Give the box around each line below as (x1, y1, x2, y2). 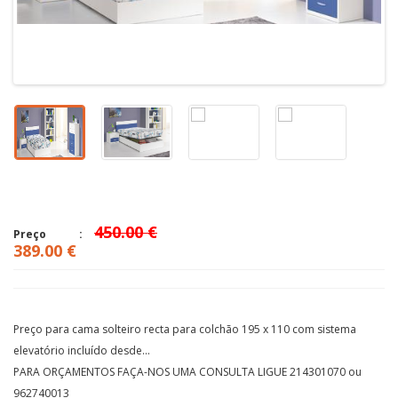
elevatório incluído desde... (13, 342, 150, 358)
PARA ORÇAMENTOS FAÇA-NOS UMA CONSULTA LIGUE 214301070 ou (13, 363, 362, 379)
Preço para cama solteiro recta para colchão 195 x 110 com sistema (13, 321, 356, 337)
